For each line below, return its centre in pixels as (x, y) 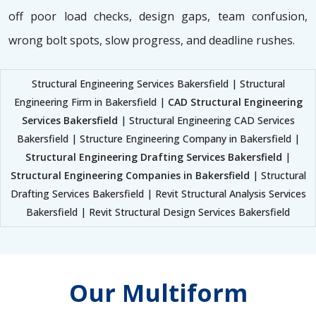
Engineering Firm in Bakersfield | (91, 102)
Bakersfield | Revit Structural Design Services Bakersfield (158, 212)
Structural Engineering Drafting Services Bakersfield (154, 157)
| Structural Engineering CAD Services (206, 121)
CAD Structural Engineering (235, 102)
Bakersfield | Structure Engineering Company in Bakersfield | (158, 139)
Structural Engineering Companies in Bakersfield (130, 176)
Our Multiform (158, 293)
